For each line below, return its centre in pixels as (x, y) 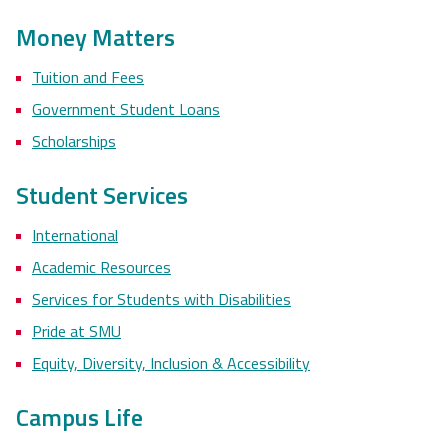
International (75, 234)
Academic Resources (101, 266)
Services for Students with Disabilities (161, 298)
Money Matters (95, 36)
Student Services (102, 194)
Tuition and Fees (88, 76)
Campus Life (79, 416)
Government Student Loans (126, 108)
